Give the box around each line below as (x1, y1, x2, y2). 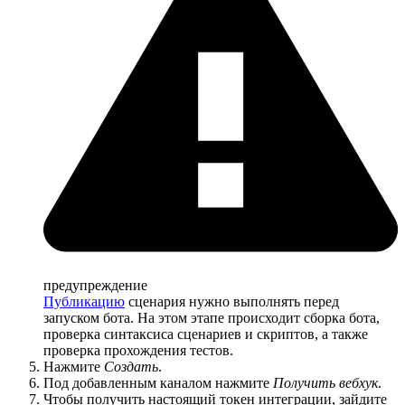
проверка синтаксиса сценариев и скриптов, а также (43, 326, 368, 343)
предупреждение (43, 278, 147, 294)
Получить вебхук (273, 375, 378, 391)
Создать (104, 359, 158, 375)
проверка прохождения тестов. (43, 343, 233, 359)
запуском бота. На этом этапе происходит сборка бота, (43, 310, 380, 326)
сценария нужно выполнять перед (125, 294, 339, 310)
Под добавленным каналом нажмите (43, 375, 273, 391)
